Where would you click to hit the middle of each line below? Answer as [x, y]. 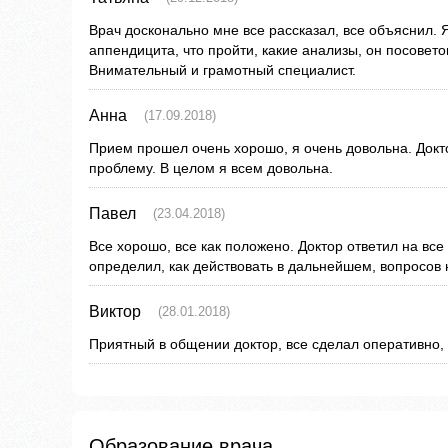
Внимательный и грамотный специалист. [222, 70]
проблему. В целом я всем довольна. [211, 168]
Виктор [115, 312]
